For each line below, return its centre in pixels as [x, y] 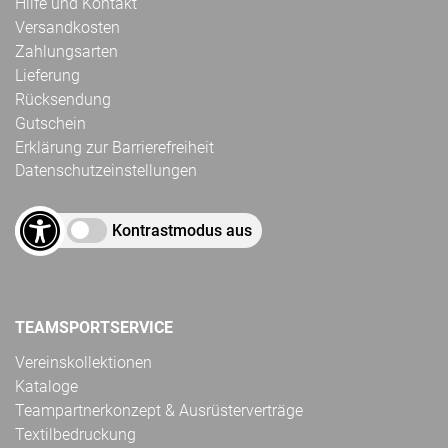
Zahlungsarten [66, 51]
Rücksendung [63, 99]
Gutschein [50, 123]
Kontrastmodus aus [182, 230]
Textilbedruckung [75, 434]
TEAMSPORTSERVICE [94, 327]
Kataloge [46, 386]
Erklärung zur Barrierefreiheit [114, 147]
